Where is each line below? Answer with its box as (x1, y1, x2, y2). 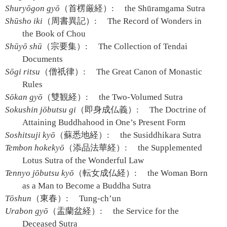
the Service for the (111, 206, 179, 216)
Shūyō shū (5, 42, 42, 51)
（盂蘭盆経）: (48, 206, 102, 216)
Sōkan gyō (5, 92, 43, 102)
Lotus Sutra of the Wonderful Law (22, 156, 144, 165)
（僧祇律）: (40, 67, 86, 77)
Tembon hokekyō (5, 143, 64, 153)
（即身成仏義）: (76, 105, 139, 115)
